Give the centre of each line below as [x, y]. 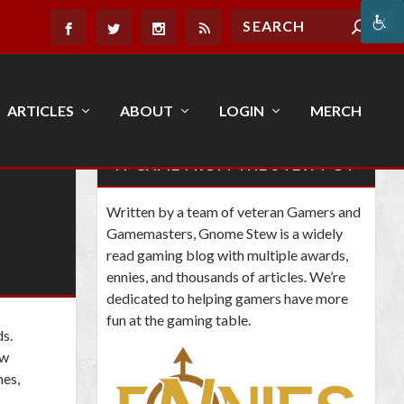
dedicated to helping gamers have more [227, 298]
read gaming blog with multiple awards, [227, 255]
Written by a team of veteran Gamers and [234, 211]
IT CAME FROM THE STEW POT [235, 165]
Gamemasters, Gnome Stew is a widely [225, 233]
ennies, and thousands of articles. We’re [226, 276]
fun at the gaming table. [179, 320]
